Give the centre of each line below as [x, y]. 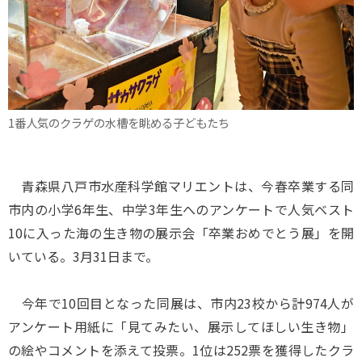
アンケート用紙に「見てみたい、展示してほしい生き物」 [181, 326]
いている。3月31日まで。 [83, 256]
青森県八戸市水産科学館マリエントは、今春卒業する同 [181, 186]
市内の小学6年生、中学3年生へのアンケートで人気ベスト [181, 209]
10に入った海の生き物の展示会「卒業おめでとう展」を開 [181, 233]
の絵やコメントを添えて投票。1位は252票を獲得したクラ [181, 350]
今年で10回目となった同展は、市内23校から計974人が [181, 303]
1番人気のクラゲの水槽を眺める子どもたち [119, 122]
